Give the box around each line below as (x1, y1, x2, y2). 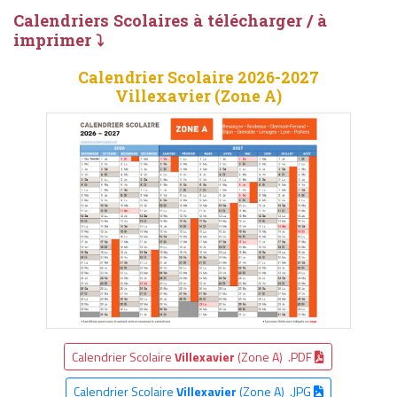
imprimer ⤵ (13, 29, 104, 51)
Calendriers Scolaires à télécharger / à (13, 10, 327, 32)
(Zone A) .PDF (235, 346, 315, 366)
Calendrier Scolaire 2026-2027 (77, 67, 319, 89)
